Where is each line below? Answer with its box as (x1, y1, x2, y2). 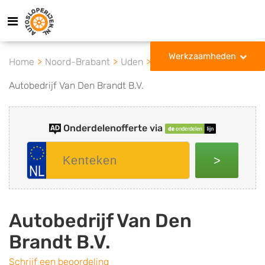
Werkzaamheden (169, 51, 236, 62)
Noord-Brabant (45, 56, 110, 67)
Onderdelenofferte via (63, 122, 163, 134)
